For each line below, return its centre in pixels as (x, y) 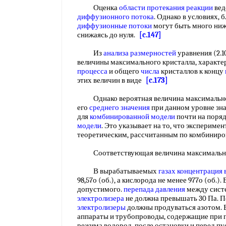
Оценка (98, 8)
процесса (92, 71)
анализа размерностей (140, 53)
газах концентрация (190, 171)
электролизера (101, 198)
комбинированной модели (132, 117)
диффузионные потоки (115, 26)
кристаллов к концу (192, 71)
